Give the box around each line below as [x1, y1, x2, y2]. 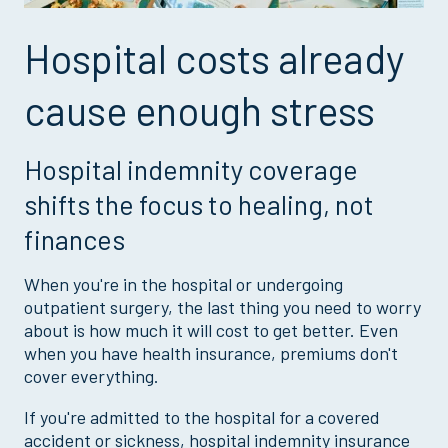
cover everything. [24, 365, 159, 387]
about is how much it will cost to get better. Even [24, 319, 398, 341]
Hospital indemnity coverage [24, 153, 358, 185]
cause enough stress [24, 86, 375, 134]
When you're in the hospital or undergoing [24, 273, 343, 295]
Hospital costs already [24, 34, 404, 82]
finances [24, 223, 125, 255]
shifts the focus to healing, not [24, 188, 374, 220]
